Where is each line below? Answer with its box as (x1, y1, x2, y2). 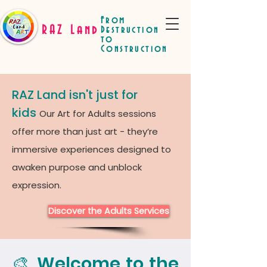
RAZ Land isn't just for (12, 86, 138, 103)
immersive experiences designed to (12, 143, 171, 156)
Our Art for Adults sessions (39, 107, 156, 120)
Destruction (101, 25, 160, 35)
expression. (12, 179, 61, 191)
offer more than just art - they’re (12, 125, 158, 138)
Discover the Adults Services (48, 205, 169, 217)
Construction (101, 44, 168, 54)
